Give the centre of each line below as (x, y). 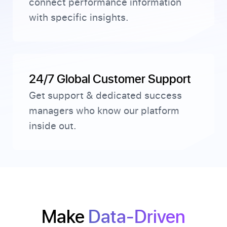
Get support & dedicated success (105, 96)
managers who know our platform (104, 111)
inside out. (53, 126)
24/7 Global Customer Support (110, 78)
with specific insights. (79, 18)
